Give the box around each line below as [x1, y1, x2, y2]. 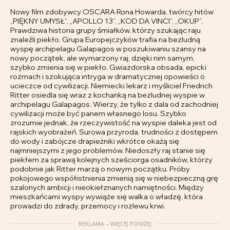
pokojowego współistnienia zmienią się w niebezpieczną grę [10, 173, 218, 183]
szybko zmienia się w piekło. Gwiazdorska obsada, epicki [10, 62, 206, 72]
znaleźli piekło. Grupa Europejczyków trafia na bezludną [10, 34, 200, 45]
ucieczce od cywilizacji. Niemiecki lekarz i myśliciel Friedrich [10, 81, 213, 91]
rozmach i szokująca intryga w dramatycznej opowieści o [10, 71, 205, 82]
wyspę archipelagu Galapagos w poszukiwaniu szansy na [10, 44, 206, 54]
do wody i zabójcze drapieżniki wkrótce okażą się [10, 136, 179, 146]
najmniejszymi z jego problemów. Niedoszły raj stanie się [10, 145, 205, 156]
